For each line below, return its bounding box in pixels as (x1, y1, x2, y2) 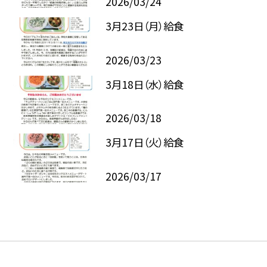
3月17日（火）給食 (105, 135, 184, 150)
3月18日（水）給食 (105, 76, 184, 92)
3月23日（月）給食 (105, 18, 184, 34)
